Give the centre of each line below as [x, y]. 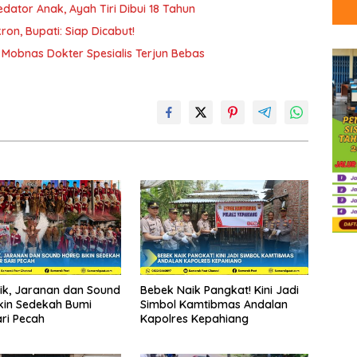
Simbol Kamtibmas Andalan [214, 305]
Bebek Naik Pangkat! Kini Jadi [219, 290]
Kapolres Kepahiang [194, 319]
